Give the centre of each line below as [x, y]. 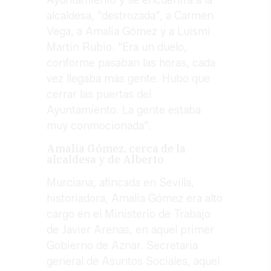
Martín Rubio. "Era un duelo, [117, 47]
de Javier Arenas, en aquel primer [131, 230]
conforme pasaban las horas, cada [131, 63]
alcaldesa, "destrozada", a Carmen [130, 16]
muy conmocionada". [101, 126]
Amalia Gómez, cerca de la [116, 149]
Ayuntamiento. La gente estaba [124, 110]
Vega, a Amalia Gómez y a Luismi [129, 32]
